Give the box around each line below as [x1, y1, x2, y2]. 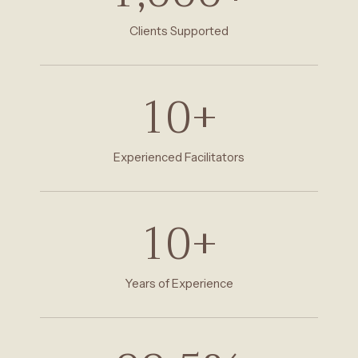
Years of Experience [125, 276, 233, 292]
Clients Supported [129, 23, 229, 39]
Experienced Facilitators [113, 149, 245, 165]
